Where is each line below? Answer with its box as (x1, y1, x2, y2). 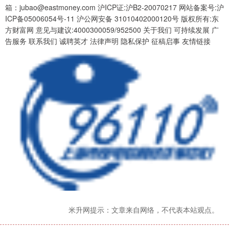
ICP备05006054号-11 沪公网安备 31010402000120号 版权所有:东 (5, 13, 219, 24)
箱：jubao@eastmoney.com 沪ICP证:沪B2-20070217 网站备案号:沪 (5, 2, 224, 13)
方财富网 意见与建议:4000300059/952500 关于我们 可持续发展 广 (5, 25, 219, 35)
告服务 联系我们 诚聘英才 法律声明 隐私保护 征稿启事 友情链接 (5, 36, 211, 47)
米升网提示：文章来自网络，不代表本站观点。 (68, 204, 219, 215)
